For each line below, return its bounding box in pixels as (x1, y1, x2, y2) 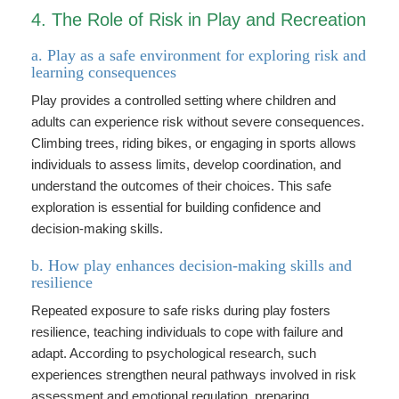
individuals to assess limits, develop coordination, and (31, 157, 341, 172)
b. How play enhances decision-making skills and (31, 256, 352, 274)
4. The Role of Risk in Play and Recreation (31, 10, 366, 29)
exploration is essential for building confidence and (31, 199, 321, 215)
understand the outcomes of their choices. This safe (31, 178, 331, 193)
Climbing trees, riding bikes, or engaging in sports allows (31, 135, 356, 151)
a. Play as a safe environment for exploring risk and (31, 46, 366, 64)
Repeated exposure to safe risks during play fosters (31, 303, 330, 318)
